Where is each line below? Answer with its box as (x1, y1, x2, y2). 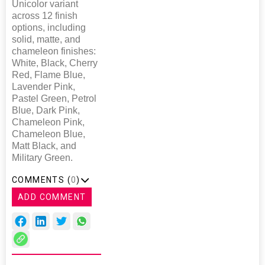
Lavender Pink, (12, 81, 75, 92)
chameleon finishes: (12, 46, 96, 56)
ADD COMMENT (18, 192, 86, 202)
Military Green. (12, 152, 73, 163)
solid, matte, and (12, 34, 80, 44)
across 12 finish (12, 10, 77, 21)
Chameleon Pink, (12, 117, 85, 127)
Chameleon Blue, (12, 128, 85, 139)
